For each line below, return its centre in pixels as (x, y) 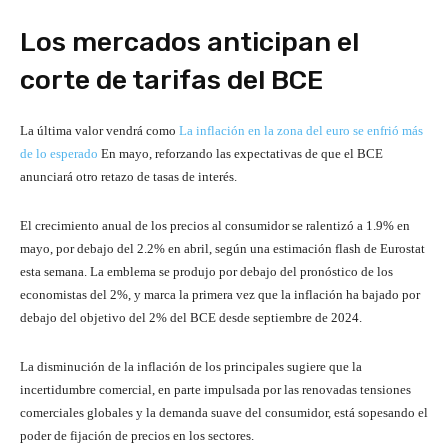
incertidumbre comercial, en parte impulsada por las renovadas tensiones (215, 390)
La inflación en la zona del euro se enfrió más (301, 131)
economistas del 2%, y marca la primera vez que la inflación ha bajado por (220, 295)
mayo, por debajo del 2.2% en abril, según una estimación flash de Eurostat (222, 249)
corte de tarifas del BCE (171, 80)
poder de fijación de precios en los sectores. (137, 436)
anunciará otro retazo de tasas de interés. (128, 177)
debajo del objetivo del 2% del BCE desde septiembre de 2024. (191, 318)
